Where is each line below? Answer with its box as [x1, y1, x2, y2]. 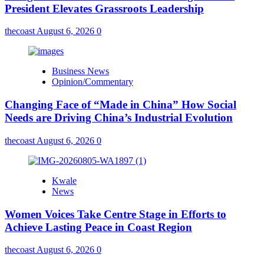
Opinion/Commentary [52, 77, 133, 87]
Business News [52, 66, 109, 77]
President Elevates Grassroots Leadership [5, 2, 204, 15]
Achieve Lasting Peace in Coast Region [5, 220, 192, 233]
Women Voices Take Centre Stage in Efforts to [5, 207, 226, 220]
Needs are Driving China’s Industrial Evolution [5, 111, 233, 124]
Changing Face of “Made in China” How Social [5, 98, 236, 111]
